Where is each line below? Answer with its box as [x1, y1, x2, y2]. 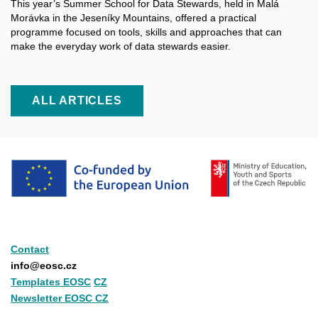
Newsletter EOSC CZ [11, 292, 109, 304]
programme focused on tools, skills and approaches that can [11, 26, 282, 38]
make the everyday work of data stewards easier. [11, 40, 231, 53]
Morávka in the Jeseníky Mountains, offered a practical [11, 12, 256, 24]
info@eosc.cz [11, 259, 77, 271]
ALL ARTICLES [32, 94, 122, 107]
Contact [11, 243, 49, 255]
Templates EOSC [11, 275, 91, 287]
